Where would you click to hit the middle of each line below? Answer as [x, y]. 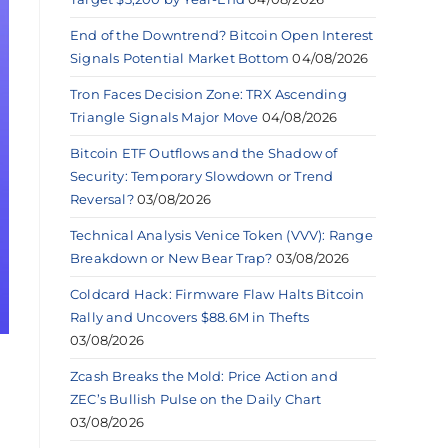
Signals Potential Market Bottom [180, 57]
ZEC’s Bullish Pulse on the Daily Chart [196, 398]
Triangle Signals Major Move [164, 116]
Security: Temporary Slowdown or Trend [202, 175]
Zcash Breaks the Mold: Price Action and [204, 375]
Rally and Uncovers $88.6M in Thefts [189, 316]
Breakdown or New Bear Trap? [171, 257]
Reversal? [102, 198]
